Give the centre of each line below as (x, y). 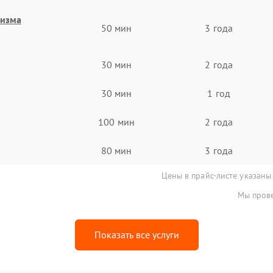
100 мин (116, 122)
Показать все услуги (136, 235)
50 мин (116, 28)
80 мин (116, 150)
